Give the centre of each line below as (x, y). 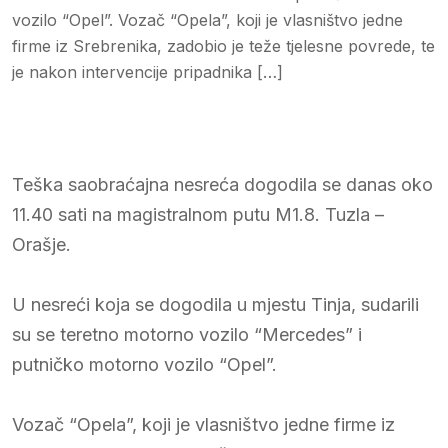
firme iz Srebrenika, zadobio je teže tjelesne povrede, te (223, 45)
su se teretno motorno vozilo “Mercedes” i (187, 334)
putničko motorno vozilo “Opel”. (144, 364)
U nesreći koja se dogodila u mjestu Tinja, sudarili (215, 304)
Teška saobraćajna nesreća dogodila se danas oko (222, 184)
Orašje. (41, 244)
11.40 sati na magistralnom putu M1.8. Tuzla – (198, 214)
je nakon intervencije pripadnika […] (147, 71)
